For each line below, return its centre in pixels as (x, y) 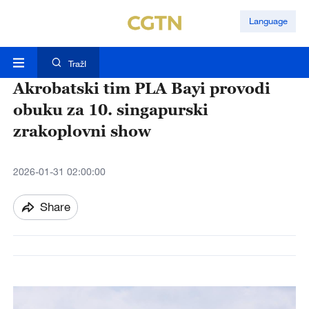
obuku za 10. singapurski (110, 110)
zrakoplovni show (82, 131)
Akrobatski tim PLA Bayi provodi (141, 88)
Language (268, 21)
